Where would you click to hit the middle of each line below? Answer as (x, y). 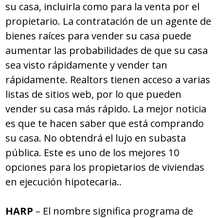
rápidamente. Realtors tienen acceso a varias (108, 80)
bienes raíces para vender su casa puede (99, 36)
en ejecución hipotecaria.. (64, 182)
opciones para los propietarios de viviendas (105, 167)
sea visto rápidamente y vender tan (87, 65)
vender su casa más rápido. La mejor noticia (106, 109)
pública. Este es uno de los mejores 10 (92, 153)
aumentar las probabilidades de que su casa (107, 51)
